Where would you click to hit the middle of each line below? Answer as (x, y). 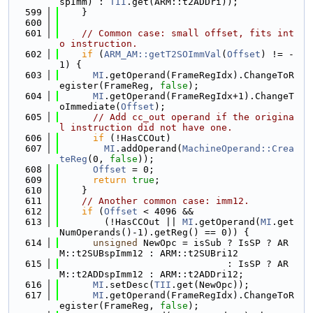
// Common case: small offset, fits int (188, 33)
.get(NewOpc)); (210, 285)
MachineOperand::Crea (238, 148)
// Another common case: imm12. (166, 201)
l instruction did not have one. (146, 128)
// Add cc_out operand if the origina (194, 117)
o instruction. (99, 44)
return (110, 180)
